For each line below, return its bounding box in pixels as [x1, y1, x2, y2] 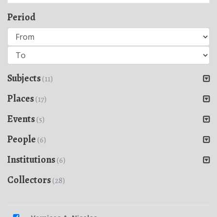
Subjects [7, 72, 42, 85]
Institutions [7, 153, 57, 166]
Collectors [7, 173, 52, 186]
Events [7, 112, 36, 125]
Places [7, 92, 35, 105]
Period [7, 11, 35, 24]
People [7, 133, 37, 146]
